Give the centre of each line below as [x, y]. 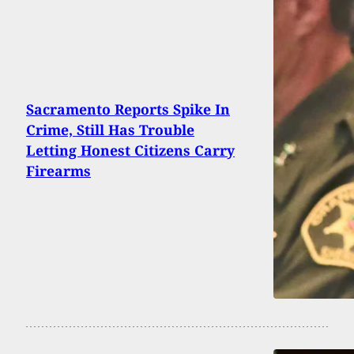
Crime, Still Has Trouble [110, 130]
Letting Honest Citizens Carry [130, 151]
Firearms [58, 171]
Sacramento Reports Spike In [128, 109]
